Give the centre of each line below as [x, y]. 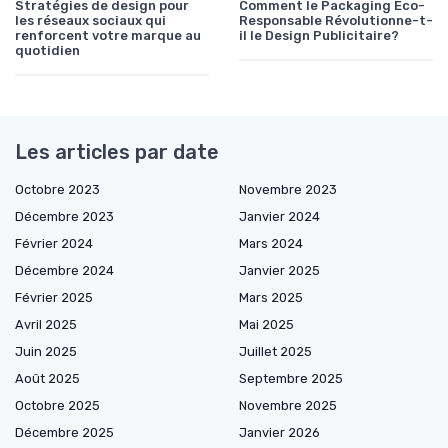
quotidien [47, 51]
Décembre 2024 [64, 271]
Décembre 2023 [64, 217]
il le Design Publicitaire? [319, 36]
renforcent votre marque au [108, 36]
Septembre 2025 [291, 379]
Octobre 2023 [57, 190]
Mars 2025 [271, 298]
